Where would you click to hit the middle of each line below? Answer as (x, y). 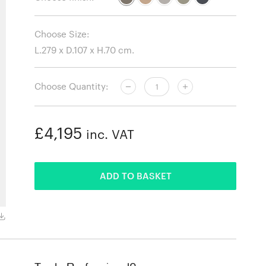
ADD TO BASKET (135, 175)
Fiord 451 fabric (33, 216)
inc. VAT (109, 134)
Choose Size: (62, 34)
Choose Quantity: (72, 86)
